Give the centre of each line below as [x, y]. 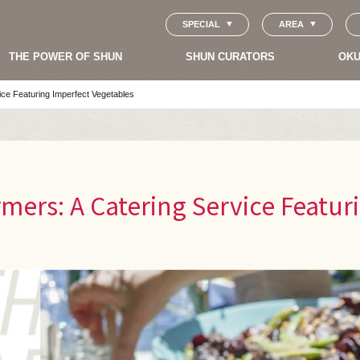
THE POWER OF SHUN [65, 56]
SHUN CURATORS [230, 56]
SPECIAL [201, 24]
